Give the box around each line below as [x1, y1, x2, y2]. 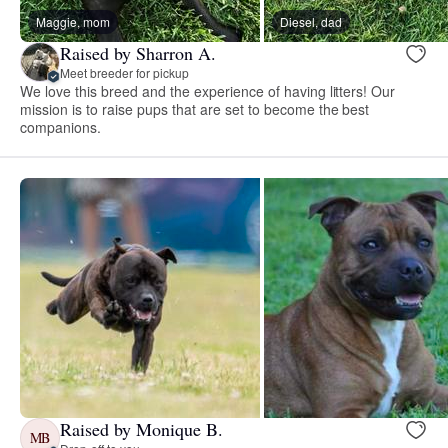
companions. [20, 116, 101, 137]
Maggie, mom [36, 12, 110, 30]
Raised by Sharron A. [60, 41, 216, 66]
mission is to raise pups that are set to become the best [20, 98, 370, 119]
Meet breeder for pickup [60, 64, 189, 82]
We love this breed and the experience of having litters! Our [20, 80, 396, 101]
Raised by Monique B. [60, 417, 223, 442]
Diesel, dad [280, 12, 342, 30]
